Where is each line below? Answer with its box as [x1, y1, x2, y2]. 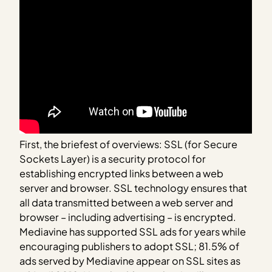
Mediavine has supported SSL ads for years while [19, 225, 246, 238]
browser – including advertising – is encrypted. [19, 210, 237, 223]
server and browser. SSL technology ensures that [19, 181, 248, 194]
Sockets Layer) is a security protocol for [19, 152, 206, 165]
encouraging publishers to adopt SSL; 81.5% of [19, 239, 240, 253]
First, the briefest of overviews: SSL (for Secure [19, 137, 238, 151]
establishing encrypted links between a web [19, 166, 224, 180]
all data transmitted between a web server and [19, 195, 234, 209]
